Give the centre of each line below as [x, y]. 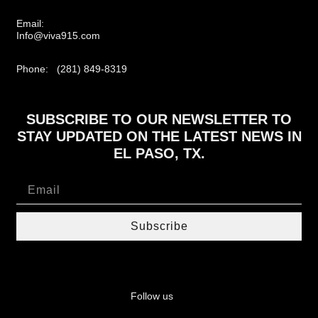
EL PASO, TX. [159, 154]
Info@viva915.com [59, 36]
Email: [33, 24]
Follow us [152, 296]
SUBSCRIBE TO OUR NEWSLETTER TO [159, 120]
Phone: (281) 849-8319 [72, 69]
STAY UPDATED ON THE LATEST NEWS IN [159, 137]
